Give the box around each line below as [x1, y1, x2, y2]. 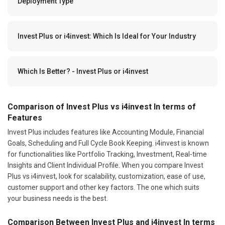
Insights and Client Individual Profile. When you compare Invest [8, 161, 203, 169]
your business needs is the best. [8, 194, 108, 202]
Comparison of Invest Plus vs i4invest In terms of [8, 101, 196, 111]
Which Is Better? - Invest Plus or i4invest [18, 67, 148, 75]
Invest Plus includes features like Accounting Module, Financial [8, 128, 204, 136]
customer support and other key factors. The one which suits [8, 183, 199, 191]
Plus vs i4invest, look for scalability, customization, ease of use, [8, 172, 205, 180]
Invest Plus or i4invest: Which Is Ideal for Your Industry [18, 32, 196, 40]
